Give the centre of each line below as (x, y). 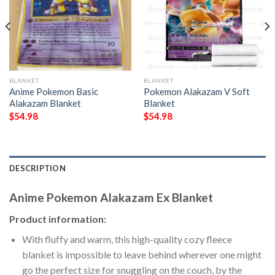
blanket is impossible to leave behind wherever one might (141, 254)
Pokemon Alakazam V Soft (196, 92)
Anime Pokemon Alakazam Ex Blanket (111, 198)
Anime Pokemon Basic (53, 92)
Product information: (58, 219)
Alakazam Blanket (45, 103)
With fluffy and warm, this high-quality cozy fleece (127, 239)
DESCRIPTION (37, 168)
